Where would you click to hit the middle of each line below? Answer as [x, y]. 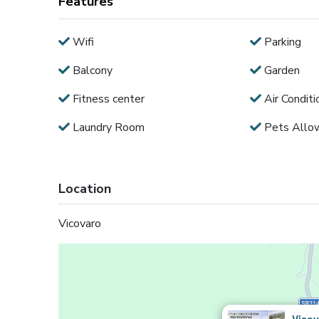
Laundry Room [108, 127]
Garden [280, 70]
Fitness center [108, 99]
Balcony [91, 70]
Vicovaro [80, 223]
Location [85, 188]
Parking [281, 42]
